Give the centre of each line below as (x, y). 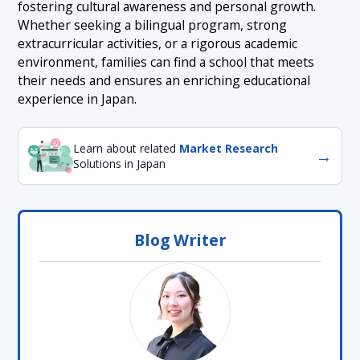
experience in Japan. (78, 98)
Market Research (229, 149)
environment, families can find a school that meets (166, 61)
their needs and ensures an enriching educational (164, 80)
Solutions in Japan (120, 164)
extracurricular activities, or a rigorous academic (158, 43)
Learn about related (127, 149)
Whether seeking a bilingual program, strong (153, 25)
